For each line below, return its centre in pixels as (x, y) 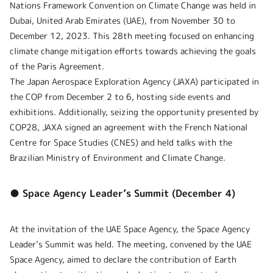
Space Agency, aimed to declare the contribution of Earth (123, 259)
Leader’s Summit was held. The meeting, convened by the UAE (131, 244)
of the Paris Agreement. (57, 66)
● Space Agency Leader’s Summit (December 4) (122, 193)
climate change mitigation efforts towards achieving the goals (133, 51)
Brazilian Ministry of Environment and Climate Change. (118, 158)
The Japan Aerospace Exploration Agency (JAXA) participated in (134, 81)
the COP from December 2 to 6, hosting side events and (120, 97)
